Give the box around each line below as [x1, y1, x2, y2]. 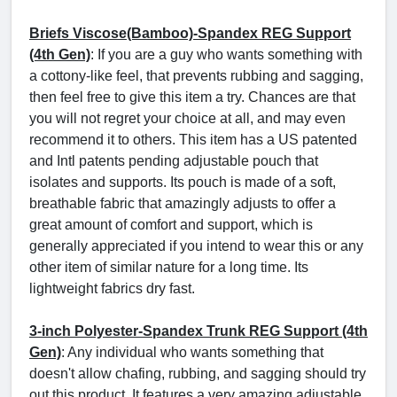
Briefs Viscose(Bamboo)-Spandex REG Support [29, 26, 351, 42]
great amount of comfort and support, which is [29, 217, 313, 233]
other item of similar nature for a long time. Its [29, 260, 308, 276]
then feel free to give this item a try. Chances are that [29, 90, 355, 105]
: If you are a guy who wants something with [90, 47, 362, 63]
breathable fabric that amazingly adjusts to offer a [29, 196, 336, 212]
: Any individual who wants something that [61, 345, 323, 361]
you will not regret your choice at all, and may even [29, 111, 346, 127]
